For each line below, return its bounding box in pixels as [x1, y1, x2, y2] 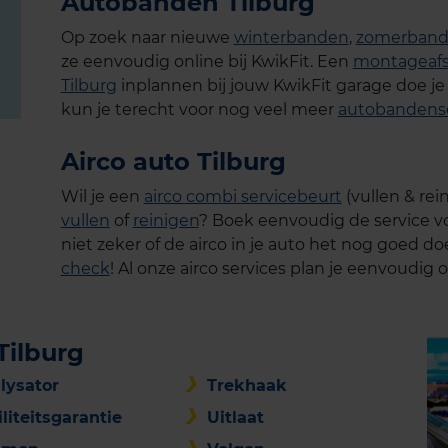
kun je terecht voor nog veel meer [60, 99, 338, 119]
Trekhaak [206, 375, 287, 395]
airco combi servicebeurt [143, 186, 342, 206]
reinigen [132, 210, 199, 230]
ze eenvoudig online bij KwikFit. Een [60, 51, 353, 71]
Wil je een [60, 186, 144, 206]
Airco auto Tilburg [60, 146, 286, 176]
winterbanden [233, 27, 349, 47]
